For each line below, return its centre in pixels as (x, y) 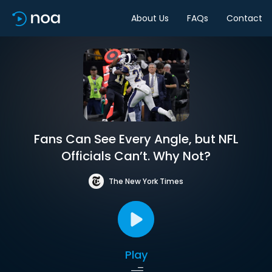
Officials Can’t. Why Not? (136, 156)
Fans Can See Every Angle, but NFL (136, 139)
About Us (150, 18)
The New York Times (146, 181)
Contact (244, 18)
